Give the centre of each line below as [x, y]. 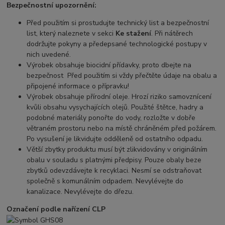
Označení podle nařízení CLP [56, 209]
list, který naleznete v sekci [71, 34]
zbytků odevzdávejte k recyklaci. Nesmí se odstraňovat [114, 171]
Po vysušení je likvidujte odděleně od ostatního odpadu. [116, 139]
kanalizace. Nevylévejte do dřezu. [80, 192]
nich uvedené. [50, 55]
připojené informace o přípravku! [78, 86]
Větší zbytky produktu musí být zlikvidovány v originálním [117, 150]
